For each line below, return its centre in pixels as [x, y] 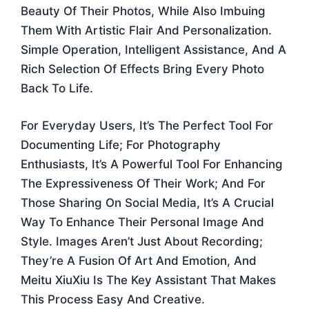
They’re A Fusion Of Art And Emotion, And [139, 260]
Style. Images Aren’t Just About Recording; [142, 241]
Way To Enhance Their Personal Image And [142, 222]
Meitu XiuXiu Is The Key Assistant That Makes [148, 280]
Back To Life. [57, 88]
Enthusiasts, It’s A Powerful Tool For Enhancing [152, 164]
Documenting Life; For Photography [121, 144]
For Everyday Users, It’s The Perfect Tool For [147, 125]
